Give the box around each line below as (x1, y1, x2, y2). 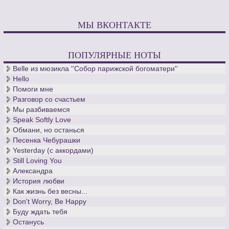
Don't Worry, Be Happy (13, 197, 87, 206)
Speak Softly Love (13, 116, 72, 124)
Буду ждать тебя (13, 208, 68, 216)
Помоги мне (13, 85, 54, 94)
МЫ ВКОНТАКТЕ (78, 18, 151, 31)
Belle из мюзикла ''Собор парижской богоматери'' (13, 64, 178, 73)
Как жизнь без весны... (13, 187, 88, 196)
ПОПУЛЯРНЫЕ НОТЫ (68, 49, 161, 61)
